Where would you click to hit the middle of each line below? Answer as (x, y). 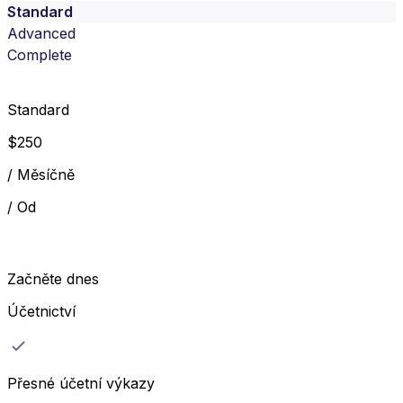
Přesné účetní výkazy (81, 383)
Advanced (41, 34)
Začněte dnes (53, 278)
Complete (40, 55)
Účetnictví (41, 311)
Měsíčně (46, 174)
